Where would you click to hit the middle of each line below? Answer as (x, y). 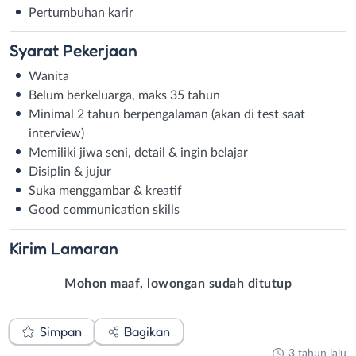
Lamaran (85, 248)
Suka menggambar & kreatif (105, 191)
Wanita (49, 77)
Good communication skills (104, 210)
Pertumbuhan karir (81, 12)
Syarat (36, 50)
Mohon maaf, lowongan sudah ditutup (178, 283)
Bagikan (147, 331)
